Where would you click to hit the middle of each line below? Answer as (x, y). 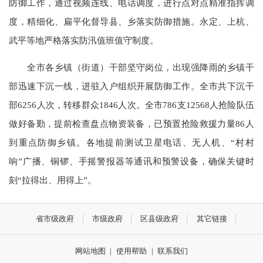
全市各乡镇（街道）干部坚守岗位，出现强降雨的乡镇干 (131, 67)
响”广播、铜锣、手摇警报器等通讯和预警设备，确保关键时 (131, 161)
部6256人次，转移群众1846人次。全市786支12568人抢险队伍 (131, 104)
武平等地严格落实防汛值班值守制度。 (84, 40)
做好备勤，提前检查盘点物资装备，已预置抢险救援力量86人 (131, 123)
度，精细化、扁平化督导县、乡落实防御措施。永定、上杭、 (131, 21)
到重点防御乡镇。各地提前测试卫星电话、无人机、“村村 (131, 142)
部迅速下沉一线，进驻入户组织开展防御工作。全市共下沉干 (131, 86)
